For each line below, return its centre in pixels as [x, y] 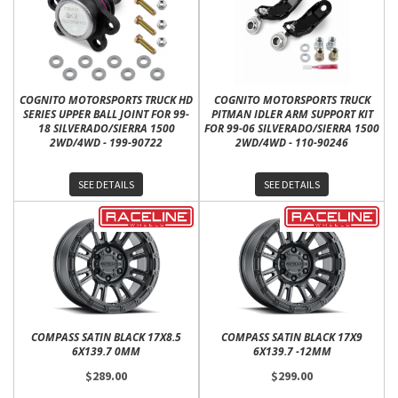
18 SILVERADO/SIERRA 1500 [106, 128]
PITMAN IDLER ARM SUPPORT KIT [292, 114]
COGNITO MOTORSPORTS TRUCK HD [106, 100]
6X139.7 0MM [106, 351]
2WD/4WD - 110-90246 [292, 143]
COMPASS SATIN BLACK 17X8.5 [106, 337]
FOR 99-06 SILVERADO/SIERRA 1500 [292, 128]
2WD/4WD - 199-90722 [106, 143]
